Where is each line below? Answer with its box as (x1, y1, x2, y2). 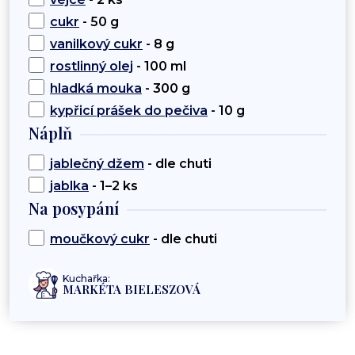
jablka (50, 178, 89, 194)
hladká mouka (50, 81, 142, 97)
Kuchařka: (63, 273, 110, 285)
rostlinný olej (50, 59, 133, 74)
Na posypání (29, 197, 119, 219)
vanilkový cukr (50, 36, 143, 52)
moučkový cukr (50, 231, 150, 247)
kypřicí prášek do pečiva (50, 103, 208, 119)
